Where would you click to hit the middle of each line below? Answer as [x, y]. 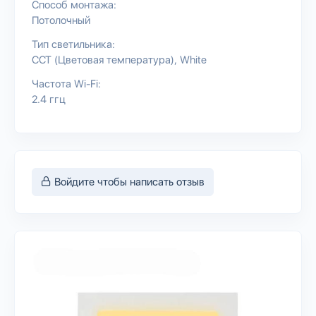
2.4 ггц [49, 99]
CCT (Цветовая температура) [103, 60]
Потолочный [61, 20]
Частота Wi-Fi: [66, 84]
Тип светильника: [73, 44]
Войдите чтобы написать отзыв [128, 182]
